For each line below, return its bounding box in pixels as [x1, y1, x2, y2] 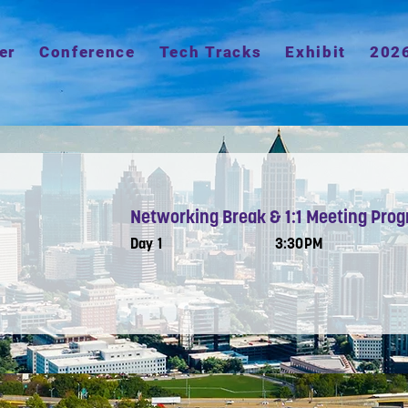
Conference [38, 43, 136, 61]
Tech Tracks [158, 43, 262, 61]
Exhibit [285, 43, 347, 61]
